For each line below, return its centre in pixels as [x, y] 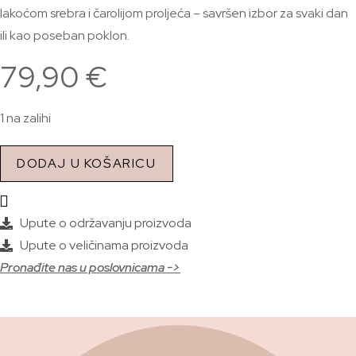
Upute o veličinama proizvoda [104, 245]
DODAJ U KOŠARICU [87, 163]
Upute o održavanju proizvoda [106, 222]
